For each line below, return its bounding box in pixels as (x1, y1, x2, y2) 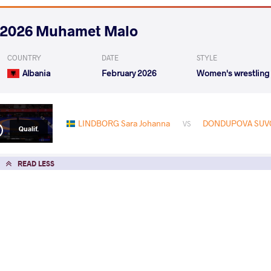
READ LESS (18, 158, 54, 168)
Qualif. (18, 124, 39, 134)
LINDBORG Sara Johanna (77, 117, 170, 129)
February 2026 (102, 67, 157, 79)
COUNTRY (7, 53, 41, 63)
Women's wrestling (196, 67, 270, 79)
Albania (22, 67, 50, 79)
